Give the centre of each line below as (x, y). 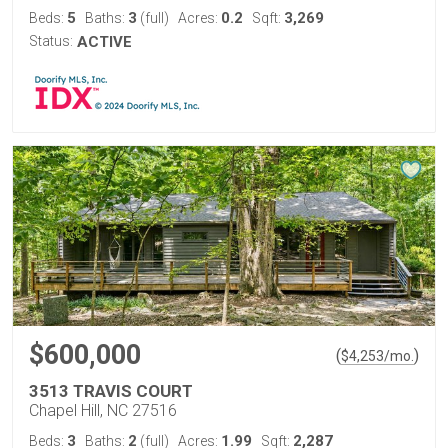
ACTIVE (104, 42)
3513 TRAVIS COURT (111, 391)
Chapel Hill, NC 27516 (103, 410)
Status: (51, 41)
